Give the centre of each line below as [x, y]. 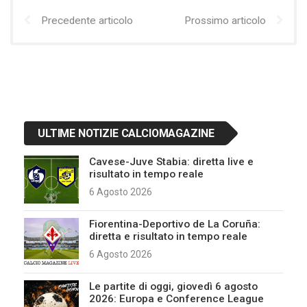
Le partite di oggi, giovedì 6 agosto [173, 286]
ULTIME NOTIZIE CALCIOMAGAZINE [126, 133]
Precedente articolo [87, 21]
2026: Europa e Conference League [176, 299]
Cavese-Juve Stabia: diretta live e [171, 162]
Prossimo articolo [225, 21]
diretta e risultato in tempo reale [168, 236]
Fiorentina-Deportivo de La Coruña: [175, 224]
